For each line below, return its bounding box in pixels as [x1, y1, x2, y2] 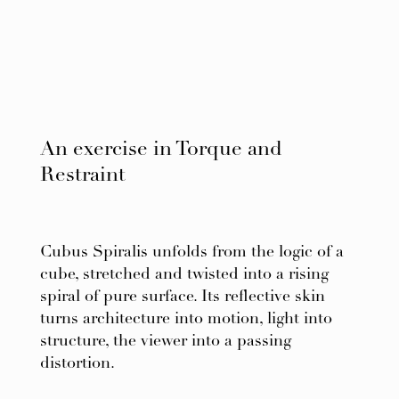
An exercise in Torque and [39, 140, 282, 160]
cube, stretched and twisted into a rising [39, 267, 329, 283]
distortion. [39, 356, 115, 372]
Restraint [39, 166, 126, 186]
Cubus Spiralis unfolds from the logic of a [39, 245, 344, 261]
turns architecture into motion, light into [39, 312, 332, 328]
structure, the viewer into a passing [39, 334, 291, 350]
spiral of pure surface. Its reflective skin [39, 289, 325, 305]
